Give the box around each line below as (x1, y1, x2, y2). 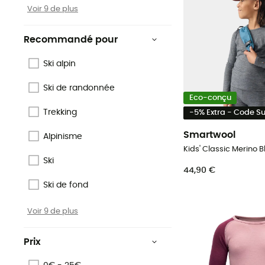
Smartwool (183, 130, 235, 140)
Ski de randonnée (43, 83, 115, 92)
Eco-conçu (189, 94, 231, 102)
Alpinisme (43, 132, 82, 141)
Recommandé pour (24, 35, 118, 45)
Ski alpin (43, 59, 76, 68)
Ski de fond (43, 180, 88, 189)
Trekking (43, 108, 77, 117)
